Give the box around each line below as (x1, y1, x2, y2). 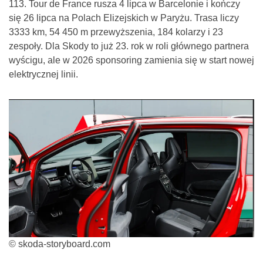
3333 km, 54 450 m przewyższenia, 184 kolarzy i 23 (9, 27, 223, 38)
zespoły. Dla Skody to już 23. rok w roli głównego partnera (9, 41, 249, 52)
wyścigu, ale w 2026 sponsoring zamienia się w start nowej (9, 55, 254, 66)
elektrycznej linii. (9, 69, 78, 80)
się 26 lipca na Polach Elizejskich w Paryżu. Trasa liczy (9, 13, 239, 23)
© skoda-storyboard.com (9, 239, 110, 249)
